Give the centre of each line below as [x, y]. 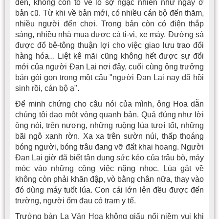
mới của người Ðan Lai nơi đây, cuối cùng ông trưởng [109, 66]
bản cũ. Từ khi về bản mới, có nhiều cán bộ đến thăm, [109, 13]
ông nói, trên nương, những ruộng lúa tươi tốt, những [109, 125]
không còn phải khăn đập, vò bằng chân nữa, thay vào [109, 179]
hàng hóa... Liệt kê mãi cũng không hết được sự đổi [109, 56]
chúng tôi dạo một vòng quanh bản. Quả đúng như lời [109, 114]
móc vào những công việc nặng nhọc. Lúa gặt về [109, 168]
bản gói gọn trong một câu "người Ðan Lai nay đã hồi [109, 77]
